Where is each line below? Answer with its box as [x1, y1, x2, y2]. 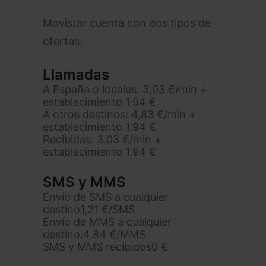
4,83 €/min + [131, 108, 196, 121]
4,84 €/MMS [83, 228, 145, 240]
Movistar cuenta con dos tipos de [43, 17, 211, 29]
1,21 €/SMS [80, 203, 135, 216]
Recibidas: [43, 133, 97, 145]
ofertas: [43, 35, 83, 47]
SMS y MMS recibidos [43, 240, 151, 253]
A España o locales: [43, 83, 142, 96]
